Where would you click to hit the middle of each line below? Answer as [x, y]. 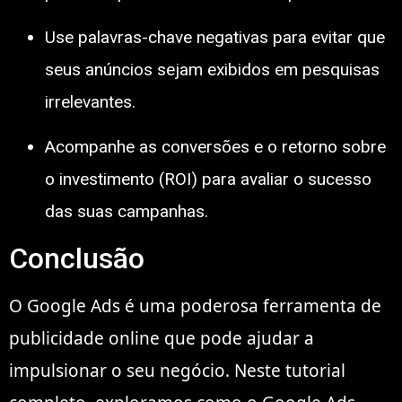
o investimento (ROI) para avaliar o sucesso [208, 179]
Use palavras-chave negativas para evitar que [215, 37]
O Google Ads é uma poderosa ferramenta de [195, 306]
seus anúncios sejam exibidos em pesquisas [212, 69]
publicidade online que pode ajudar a [162, 338]
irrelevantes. [90, 101]
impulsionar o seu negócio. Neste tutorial [177, 370]
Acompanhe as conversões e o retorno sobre [215, 147]
